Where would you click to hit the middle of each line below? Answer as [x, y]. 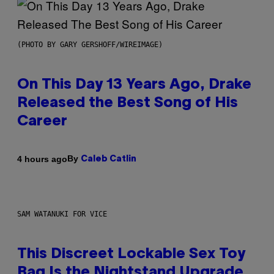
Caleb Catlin [109, 160]
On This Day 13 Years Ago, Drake [134, 85]
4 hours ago [42, 159]
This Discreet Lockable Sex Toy [131, 255]
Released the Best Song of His [128, 104]
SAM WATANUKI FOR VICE [62, 214]
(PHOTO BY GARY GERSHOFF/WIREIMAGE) [90, 45]
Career [42, 122]
